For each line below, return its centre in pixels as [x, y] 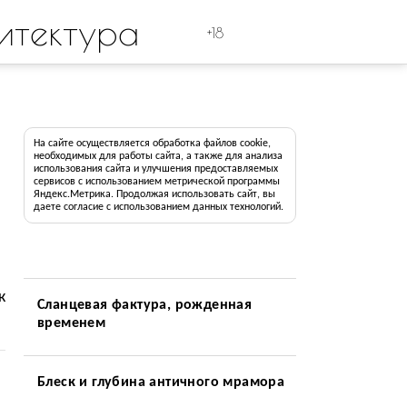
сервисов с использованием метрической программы [156, 182]
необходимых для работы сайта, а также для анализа [158, 156]
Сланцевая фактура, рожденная [144, 305]
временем [71, 323]
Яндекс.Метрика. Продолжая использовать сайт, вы [154, 194]
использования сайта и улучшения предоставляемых [155, 169]
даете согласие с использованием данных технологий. [158, 207]
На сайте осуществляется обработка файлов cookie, [152, 144]
